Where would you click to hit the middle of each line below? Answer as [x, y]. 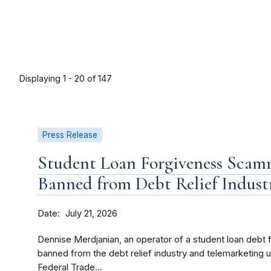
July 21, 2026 [91, 214]
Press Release [70, 135]
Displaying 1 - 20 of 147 [66, 79]
